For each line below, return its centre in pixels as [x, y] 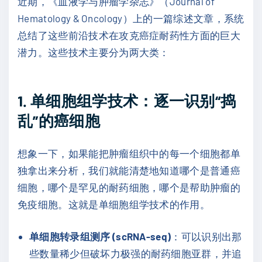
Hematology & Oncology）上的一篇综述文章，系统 [131, 18]
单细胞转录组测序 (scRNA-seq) [100, 236]
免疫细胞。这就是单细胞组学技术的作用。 [114, 204]
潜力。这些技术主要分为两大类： [94, 52]
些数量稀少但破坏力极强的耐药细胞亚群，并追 [136, 253]
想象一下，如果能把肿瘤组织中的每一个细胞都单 [129, 154]
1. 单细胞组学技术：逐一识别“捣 [127, 100]
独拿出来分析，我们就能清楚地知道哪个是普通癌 [129, 170]
